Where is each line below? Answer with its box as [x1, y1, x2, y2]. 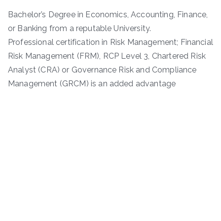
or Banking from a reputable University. [8, 23, 151, 33]
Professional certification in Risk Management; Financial [8, 37, 213, 47]
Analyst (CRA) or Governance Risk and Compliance [8, 65, 197, 74]
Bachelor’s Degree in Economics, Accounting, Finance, [8, 9, 208, 19]
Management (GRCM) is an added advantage [8, 78, 176, 88]
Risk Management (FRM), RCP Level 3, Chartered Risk [8, 51, 206, 61]
